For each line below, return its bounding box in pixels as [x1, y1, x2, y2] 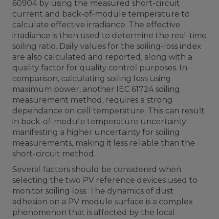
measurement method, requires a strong [12, 95, 173, 105]
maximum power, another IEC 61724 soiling [12, 85, 180, 94]
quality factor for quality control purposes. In [12, 63, 187, 73]
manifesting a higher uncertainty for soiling [12, 128, 180, 137]
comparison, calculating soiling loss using [12, 74, 171, 84]
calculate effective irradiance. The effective [12, 20, 180, 30]
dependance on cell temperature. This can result [12, 106, 205, 116]
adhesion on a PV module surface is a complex [12, 197, 193, 207]
